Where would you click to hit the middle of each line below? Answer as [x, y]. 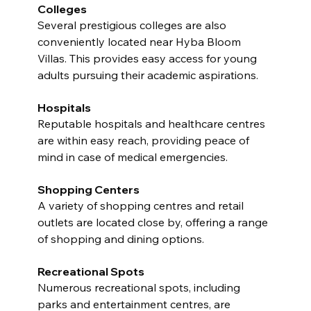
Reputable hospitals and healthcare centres [152, 123]
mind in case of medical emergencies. [132, 157]
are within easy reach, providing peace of [144, 140]
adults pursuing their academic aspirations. [148, 75]
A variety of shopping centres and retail [142, 205]
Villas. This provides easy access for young [148, 58]
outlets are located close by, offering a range [154, 222]
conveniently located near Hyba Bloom [140, 41]
